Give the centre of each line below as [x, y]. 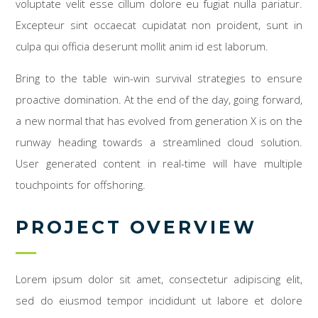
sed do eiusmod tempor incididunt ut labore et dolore [159, 301]
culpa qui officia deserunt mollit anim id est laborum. [142, 46]
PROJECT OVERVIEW [137, 227]
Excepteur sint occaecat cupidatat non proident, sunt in [159, 25]
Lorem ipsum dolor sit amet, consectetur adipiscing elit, [159, 279]
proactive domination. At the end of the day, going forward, [159, 100]
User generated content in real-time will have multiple [159, 164]
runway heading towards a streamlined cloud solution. [159, 142]
